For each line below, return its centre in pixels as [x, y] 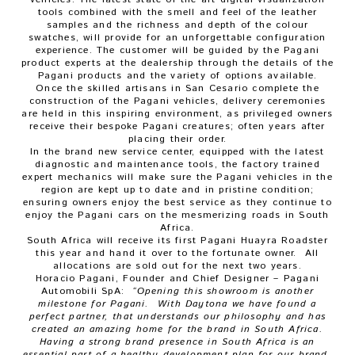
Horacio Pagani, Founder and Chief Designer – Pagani [177, 279]
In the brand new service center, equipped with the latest [177, 152]
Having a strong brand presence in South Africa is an [177, 342]
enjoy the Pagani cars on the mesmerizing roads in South [177, 215]
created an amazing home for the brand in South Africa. [177, 329]
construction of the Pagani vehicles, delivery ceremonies [177, 101]
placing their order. [177, 139]
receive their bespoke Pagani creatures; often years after [177, 126]
